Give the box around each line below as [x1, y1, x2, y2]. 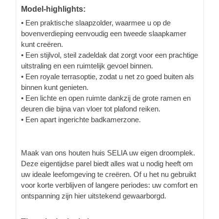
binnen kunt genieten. [21, 83, 88, 91]
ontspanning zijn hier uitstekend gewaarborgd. [21, 191, 166, 200]
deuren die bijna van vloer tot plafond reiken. [21, 104, 160, 113]
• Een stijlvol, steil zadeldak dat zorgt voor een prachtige [21, 50, 198, 59]
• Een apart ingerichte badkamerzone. [21, 115, 141, 124]
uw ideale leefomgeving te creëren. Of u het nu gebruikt [21, 170, 196, 178]
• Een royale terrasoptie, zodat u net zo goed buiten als [21, 72, 194, 81]
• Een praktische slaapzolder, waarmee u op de [21, 18, 171, 27]
